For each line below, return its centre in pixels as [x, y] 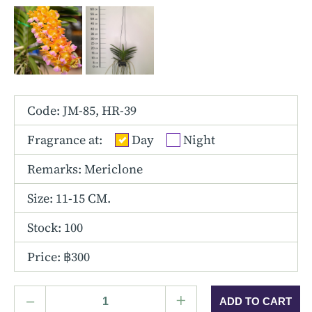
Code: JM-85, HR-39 [82, 110]
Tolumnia [55, 30]
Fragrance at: [65, 140]
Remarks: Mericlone [85, 169]
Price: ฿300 [58, 257]
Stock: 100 [55, 227]
